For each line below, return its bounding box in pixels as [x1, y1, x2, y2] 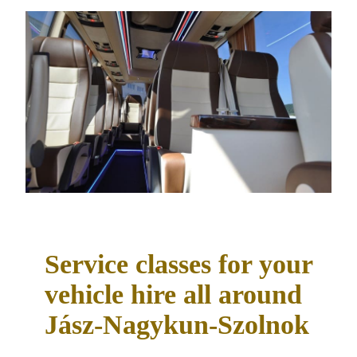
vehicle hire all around [45, 279, 302, 309]
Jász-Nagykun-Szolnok [45, 309, 309, 339]
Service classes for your [45, 249, 312, 279]
